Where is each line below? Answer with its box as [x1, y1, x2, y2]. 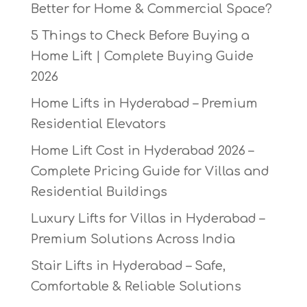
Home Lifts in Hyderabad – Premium [30, 97, 258, 111]
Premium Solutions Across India [30, 232, 235, 247]
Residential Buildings [30, 185, 167, 199]
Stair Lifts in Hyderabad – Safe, [30, 259, 225, 273]
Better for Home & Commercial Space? [30, 2, 272, 16]
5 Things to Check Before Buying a [30, 29, 249, 43]
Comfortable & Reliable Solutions [30, 280, 241, 294]
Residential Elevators [30, 117, 166, 132]
